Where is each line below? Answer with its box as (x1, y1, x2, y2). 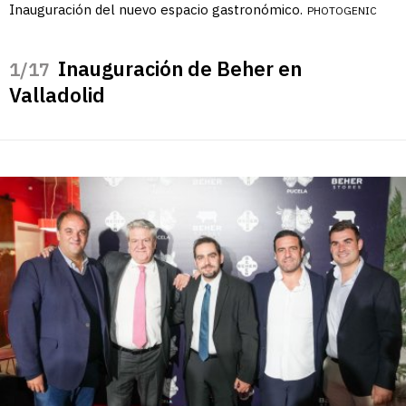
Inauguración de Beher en (58, 54, 302, 82)
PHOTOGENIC (307, 3, 377, 17)
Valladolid (9, 81, 105, 108)
